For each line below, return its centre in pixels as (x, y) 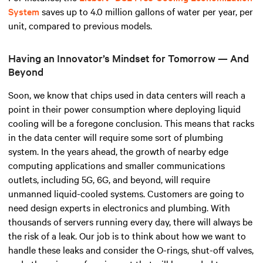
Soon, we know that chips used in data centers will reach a (127, 95)
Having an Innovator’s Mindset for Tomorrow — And (129, 58)
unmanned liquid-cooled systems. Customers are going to (126, 193)
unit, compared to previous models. (80, 26)
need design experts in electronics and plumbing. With (119, 208)
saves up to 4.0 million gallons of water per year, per (146, 11)
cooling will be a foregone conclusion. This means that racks (131, 123)
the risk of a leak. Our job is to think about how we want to (127, 236)
